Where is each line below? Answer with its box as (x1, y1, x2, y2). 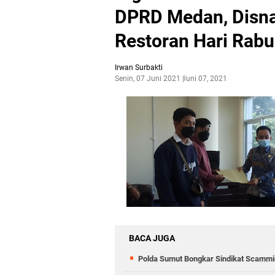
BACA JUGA (129, 233, 175, 243)
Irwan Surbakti (115, 63, 163, 72)
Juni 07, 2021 (182, 74, 227, 83)
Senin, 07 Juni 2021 (115, 74, 180, 83)
